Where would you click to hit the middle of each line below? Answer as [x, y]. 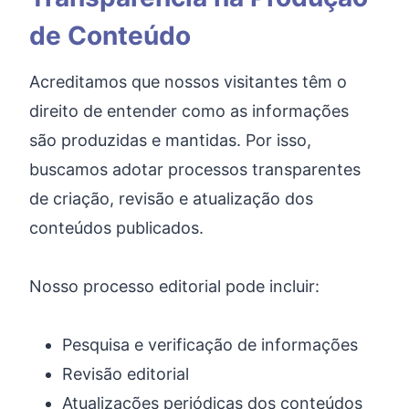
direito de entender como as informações [189, 111]
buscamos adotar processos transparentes [195, 169]
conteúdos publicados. [116, 228]
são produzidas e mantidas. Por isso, [170, 140]
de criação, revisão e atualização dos [171, 199]
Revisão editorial [126, 374]
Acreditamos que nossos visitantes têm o [188, 82]
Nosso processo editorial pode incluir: [174, 286]
